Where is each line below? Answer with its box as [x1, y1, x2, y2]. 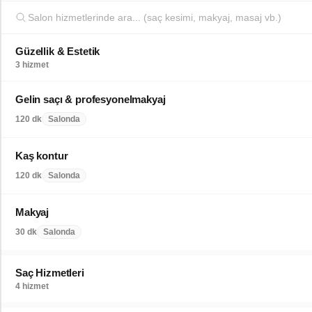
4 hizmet [15, 281, 49, 291]
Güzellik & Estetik [15, 45, 100, 57]
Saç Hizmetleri [15, 267, 84, 279]
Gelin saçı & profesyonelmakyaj [15, 93, 166, 105]
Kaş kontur [15, 150, 68, 162]
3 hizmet [15, 60, 49, 70]
